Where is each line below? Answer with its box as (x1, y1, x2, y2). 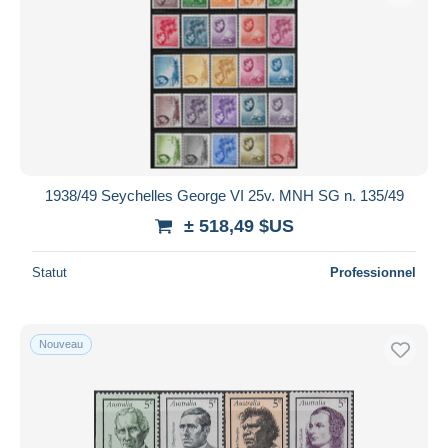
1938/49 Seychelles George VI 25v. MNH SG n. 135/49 (44, 186, 404, 204)
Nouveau (39, 337, 83, 350)
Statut (32, 264, 67, 280)
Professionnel (330, 264, 416, 280)
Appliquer (193, 64, 255, 82)
